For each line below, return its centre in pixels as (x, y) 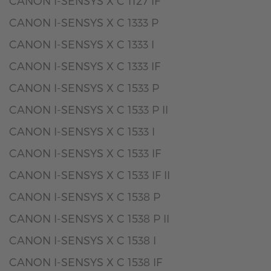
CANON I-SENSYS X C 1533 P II (89, 109)
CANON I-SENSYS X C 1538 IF (86, 262)
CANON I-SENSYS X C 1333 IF (85, 66)
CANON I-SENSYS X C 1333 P (84, 22)
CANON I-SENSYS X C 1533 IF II (90, 175)
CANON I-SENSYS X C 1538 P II (89, 218)
